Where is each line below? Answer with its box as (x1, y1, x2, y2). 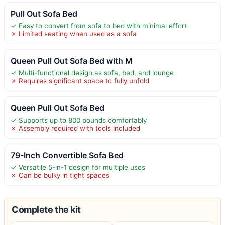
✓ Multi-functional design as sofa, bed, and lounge (11, 68, 174, 77)
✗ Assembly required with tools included (11, 124, 140, 132)
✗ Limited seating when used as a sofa (11, 29, 137, 38)
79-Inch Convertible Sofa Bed (11, 150, 124, 160)
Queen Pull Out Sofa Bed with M (11, 55, 133, 66)
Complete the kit (12, 204, 81, 215)
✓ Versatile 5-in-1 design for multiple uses (11, 163, 145, 171)
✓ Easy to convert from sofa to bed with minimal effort (11, 21, 187, 30)
